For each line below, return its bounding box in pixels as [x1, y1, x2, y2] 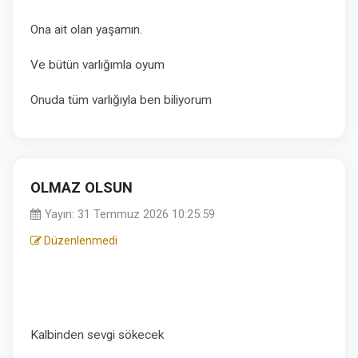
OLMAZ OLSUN [30, 179, 133, 196]
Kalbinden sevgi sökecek [30, 328, 167, 342]
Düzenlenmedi [42, 234, 117, 247]
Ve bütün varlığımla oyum [30, 58, 165, 72]
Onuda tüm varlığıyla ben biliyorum [30, 93, 212, 107]
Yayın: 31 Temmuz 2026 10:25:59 [42, 208, 215, 221]
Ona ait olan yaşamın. [30, 22, 142, 37]
